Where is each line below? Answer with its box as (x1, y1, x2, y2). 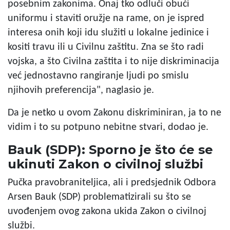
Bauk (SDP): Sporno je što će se (8, 142, 213, 157)
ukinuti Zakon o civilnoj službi (8, 156, 203, 171)
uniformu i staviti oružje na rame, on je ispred (8, 13, 204, 24)
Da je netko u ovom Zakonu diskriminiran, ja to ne (8, 107, 221, 118)
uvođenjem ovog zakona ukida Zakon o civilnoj (8, 206, 206, 217)
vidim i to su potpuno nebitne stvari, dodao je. (8, 122, 211, 132)
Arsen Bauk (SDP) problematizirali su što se (8, 191, 191, 202)
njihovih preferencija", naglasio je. (8, 85, 157, 95)
